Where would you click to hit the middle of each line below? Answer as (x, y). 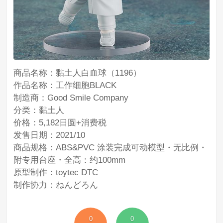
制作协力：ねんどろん (56, 184)
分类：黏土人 (39, 110)
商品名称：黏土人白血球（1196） (78, 72)
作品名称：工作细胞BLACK (65, 85)
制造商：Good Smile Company (71, 97)
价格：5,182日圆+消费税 (60, 122)
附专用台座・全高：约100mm (70, 160)
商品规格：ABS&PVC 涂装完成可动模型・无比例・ (111, 147)
